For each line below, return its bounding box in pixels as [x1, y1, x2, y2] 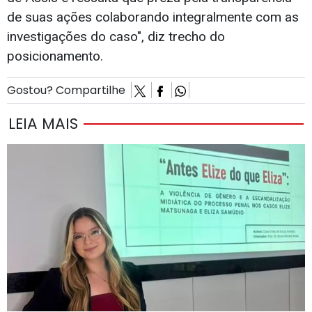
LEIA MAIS [8, 112, 78, 134]
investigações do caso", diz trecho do [7, 29, 225, 45]
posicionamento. [7, 48, 103, 65]
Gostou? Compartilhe [7, 82, 131, 99]
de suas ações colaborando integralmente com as [7, 9, 299, 26]
